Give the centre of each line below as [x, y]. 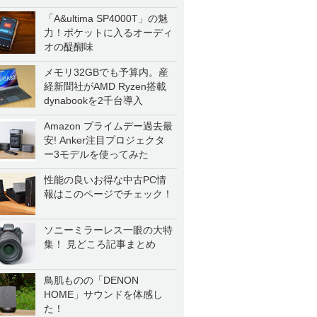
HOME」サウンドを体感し [103, 294]
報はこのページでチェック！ [108, 194]
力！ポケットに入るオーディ [108, 33]
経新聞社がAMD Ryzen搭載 [105, 86]
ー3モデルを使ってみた [96, 154]
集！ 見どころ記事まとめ [100, 244]
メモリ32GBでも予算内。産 [106, 72]
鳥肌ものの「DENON [91, 280]
